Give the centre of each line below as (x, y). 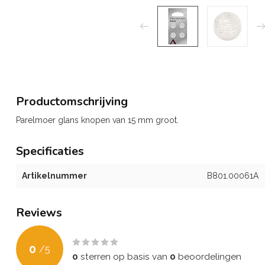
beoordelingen (209, 257)
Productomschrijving (72, 101)
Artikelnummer (54, 176)
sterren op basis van (124, 257)
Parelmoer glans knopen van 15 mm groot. (97, 120)
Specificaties (50, 151)
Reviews (39, 213)
